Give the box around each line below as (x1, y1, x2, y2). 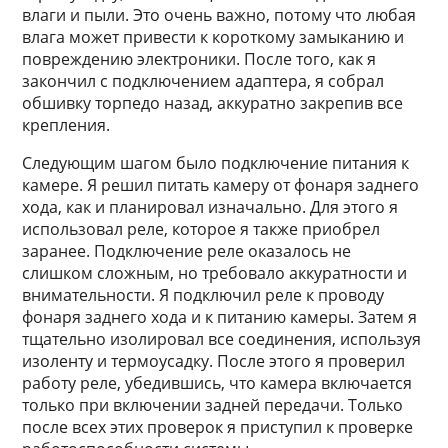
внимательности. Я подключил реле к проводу (22, 284, 385, 306)
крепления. (22, 114, 111, 136)
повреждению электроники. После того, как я (22, 48, 377, 70)
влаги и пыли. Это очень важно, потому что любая (22, 4, 417, 26)
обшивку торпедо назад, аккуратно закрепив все (22, 92, 404, 114)
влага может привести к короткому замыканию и (22, 26, 405, 48)
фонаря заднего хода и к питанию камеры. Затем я (22, 306, 418, 328)
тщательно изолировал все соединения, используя (22, 328, 422, 350)
